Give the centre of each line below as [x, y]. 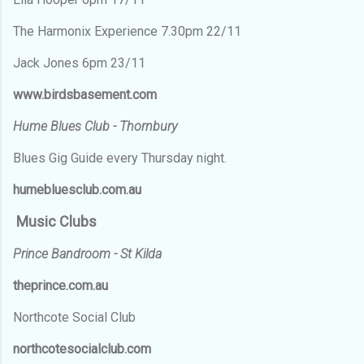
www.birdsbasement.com [85, 94]
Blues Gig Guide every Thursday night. [120, 158]
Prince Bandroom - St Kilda [87, 253]
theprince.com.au [61, 285]
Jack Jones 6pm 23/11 [79, 63]
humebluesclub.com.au [77, 189]
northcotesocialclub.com [82, 349]
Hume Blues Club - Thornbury [95, 126]
